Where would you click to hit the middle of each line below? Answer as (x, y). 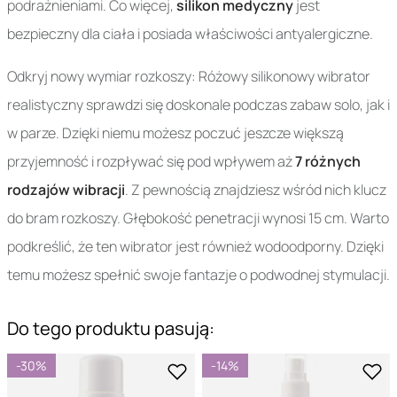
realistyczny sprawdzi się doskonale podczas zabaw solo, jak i (198, 105)
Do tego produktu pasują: (111, 329)
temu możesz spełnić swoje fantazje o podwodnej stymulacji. (198, 275)
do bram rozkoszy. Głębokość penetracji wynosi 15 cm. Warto (198, 218)
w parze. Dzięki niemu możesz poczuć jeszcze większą (175, 133)
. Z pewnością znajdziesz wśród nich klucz (256, 190)
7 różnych (328, 162)
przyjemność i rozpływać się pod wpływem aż (151, 162)
